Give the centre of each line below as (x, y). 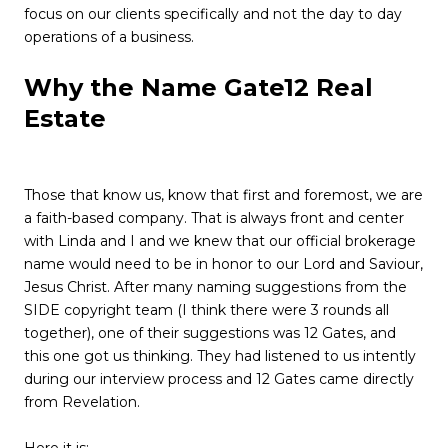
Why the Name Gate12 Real (198, 88)
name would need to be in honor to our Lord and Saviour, (223, 264)
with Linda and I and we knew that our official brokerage (220, 241)
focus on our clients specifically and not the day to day (213, 14)
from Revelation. (82, 402)
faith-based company (110, 218)
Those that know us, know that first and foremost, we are (223, 195)
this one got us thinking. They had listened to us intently (220, 356)
